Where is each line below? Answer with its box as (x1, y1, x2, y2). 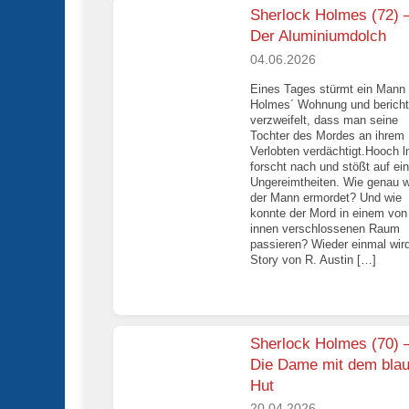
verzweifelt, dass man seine (250, 112, 398, 127)
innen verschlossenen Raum (250, 221, 400, 236)
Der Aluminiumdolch (250, 27, 386, 45)
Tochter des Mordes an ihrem (250, 128, 404, 142)
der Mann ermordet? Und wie (250, 190, 402, 204)
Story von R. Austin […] (250, 252, 376, 267)
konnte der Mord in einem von (250, 205, 407, 220)
